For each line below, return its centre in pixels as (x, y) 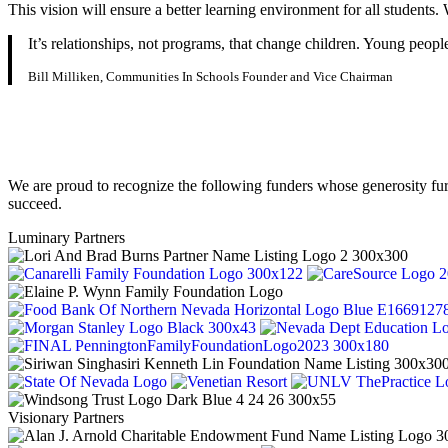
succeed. (35, 203)
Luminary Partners (66, 237)
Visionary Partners (66, 417)
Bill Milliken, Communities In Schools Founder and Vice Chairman (210, 76)
